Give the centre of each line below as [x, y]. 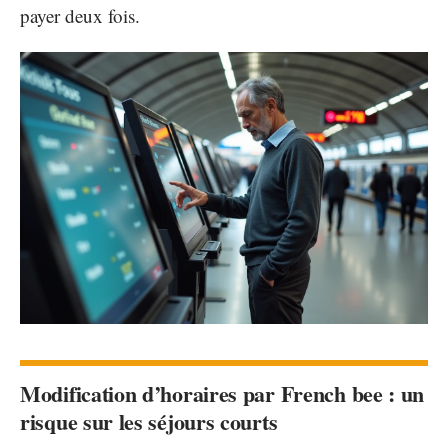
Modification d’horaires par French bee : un [222, 394]
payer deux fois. [80, 15]
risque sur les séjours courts [149, 422]
